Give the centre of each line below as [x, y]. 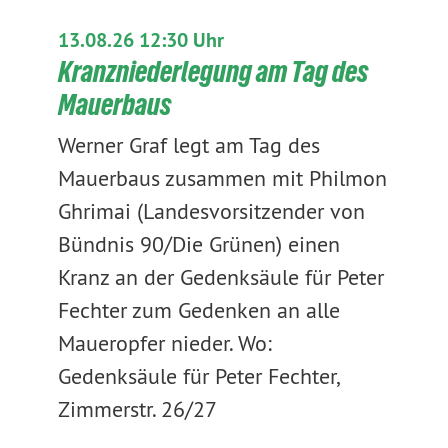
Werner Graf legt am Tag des [188, 145]
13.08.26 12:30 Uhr [140, 40]
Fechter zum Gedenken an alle [198, 310]
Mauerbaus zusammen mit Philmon [222, 178]
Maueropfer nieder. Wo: [164, 343]
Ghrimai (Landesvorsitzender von [211, 211]
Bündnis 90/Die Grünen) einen [198, 244]
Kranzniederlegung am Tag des [212, 71]
